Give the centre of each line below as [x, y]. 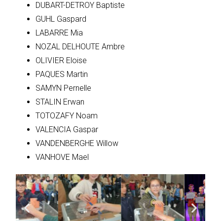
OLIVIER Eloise [61, 61]
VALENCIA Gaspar [67, 130]
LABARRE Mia [59, 33]
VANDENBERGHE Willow [77, 144]
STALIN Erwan [60, 102]
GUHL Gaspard [61, 19]
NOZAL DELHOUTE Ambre [80, 47]
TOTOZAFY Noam [67, 116]
